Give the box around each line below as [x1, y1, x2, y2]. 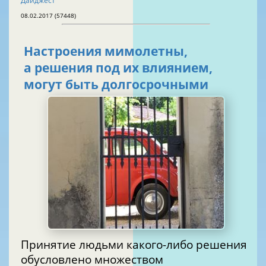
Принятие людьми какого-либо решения [21, 236, 247, 252]
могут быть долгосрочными [24, 76, 208, 93]
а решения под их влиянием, [24, 59, 213, 77]
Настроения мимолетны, [24, 43, 188, 60]
